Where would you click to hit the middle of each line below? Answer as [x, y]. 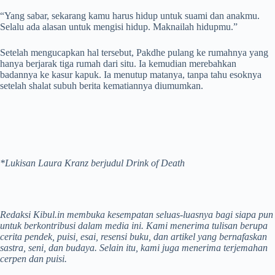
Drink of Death [155, 163]
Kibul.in [49, 215]
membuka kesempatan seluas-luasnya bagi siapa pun [169, 215]
